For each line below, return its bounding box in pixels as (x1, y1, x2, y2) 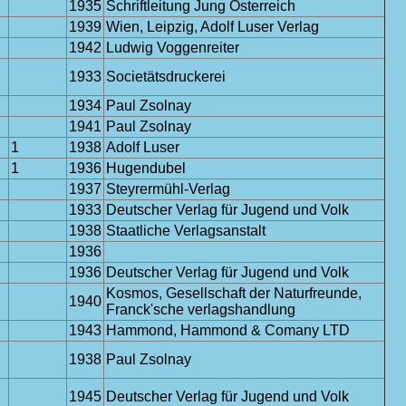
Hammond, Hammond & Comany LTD (106, 323, 350, 338)
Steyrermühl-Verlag (106, 181, 230, 197)
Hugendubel (106, 160, 186, 176)
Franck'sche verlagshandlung (106, 302, 295, 317)
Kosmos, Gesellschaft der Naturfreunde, (106, 285, 362, 301)
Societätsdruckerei (106, 69, 226, 84)
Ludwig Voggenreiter (106, 40, 239, 55)
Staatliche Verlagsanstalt (106, 223, 266, 238)
